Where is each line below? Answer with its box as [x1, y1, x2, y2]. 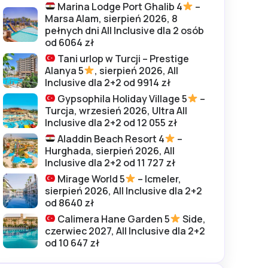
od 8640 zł [45, 196, 94, 209]
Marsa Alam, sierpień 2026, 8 [45, 11, 178, 25]
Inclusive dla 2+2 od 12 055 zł [45, 115, 177, 129]
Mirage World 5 [56, 172, 126, 185]
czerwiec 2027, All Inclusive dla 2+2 [45, 224, 205, 237]
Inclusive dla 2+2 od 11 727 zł [45, 156, 175, 169]
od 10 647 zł [45, 236, 99, 249]
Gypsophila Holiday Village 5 [56, 92, 188, 105]
